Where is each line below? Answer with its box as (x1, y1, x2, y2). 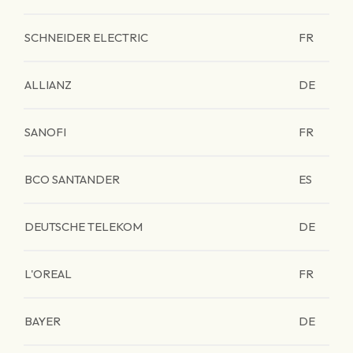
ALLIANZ (24, 77, 72, 92)
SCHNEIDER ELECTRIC (24, 30, 148, 45)
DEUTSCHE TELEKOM (24, 219, 143, 234)
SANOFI (24, 124, 66, 139)
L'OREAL (24, 266, 72, 281)
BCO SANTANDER (24, 172, 120, 187)
